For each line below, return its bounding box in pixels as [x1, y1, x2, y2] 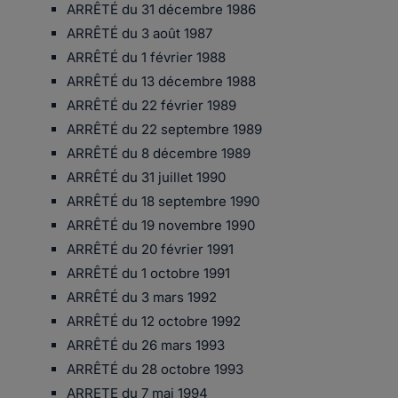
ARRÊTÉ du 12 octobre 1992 [67, 313, 241, 330]
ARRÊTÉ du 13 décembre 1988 [67, 73, 256, 90]
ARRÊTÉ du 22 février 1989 [67, 97, 236, 114]
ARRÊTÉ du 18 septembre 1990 [67, 193, 259, 210]
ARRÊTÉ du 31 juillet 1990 [67, 169, 226, 186]
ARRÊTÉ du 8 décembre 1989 [67, 145, 251, 162]
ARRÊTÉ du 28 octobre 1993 [67, 361, 243, 378]
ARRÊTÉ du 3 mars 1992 [67, 289, 217, 306]
